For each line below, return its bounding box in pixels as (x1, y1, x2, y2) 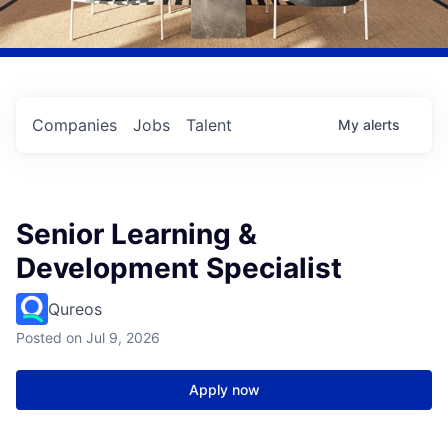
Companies (32, 115, 117, 136)
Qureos (48, 299, 102, 320)
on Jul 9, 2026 (66, 329, 160, 347)
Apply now (188, 381, 260, 399)
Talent (186, 115, 232, 136)
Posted (16, 329, 62, 347)
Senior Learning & (16, 217, 257, 252)
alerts (363, 116, 400, 134)
